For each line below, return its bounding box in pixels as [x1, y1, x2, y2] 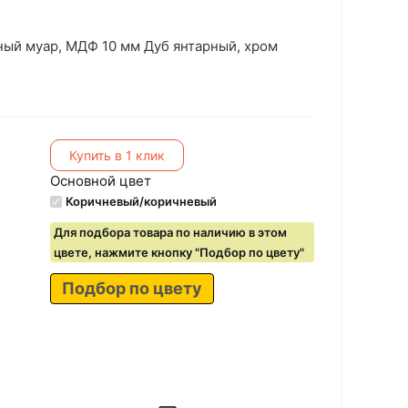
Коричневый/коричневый [65, 194, 217, 209]
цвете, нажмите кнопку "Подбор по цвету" [53, 245, 304, 260]
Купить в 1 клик [68, 147, 165, 163]
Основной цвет [49, 172, 151, 189]
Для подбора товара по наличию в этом [53, 225, 287, 240]
